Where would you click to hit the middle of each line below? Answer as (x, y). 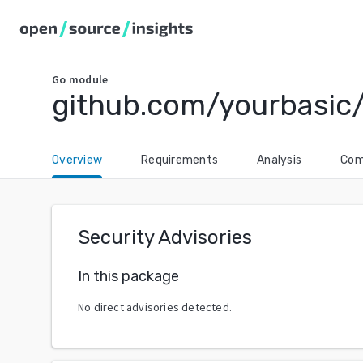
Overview (77, 160)
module (88, 79)
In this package (128, 276)
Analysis (279, 160)
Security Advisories (165, 237)
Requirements (179, 160)
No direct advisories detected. (155, 307)
